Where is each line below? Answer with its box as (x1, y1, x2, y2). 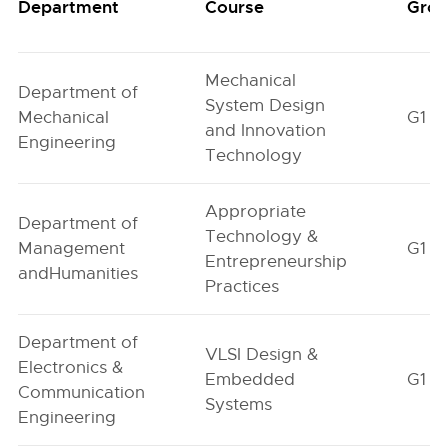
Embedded (205, 369, 296, 390)
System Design (205, 95, 326, 116)
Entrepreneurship (205, 251, 348, 272)
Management (18, 238, 126, 259)
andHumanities (18, 263, 139, 284)
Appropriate (205, 201, 307, 222)
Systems (205, 394, 273, 415)
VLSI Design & (205, 344, 319, 365)
